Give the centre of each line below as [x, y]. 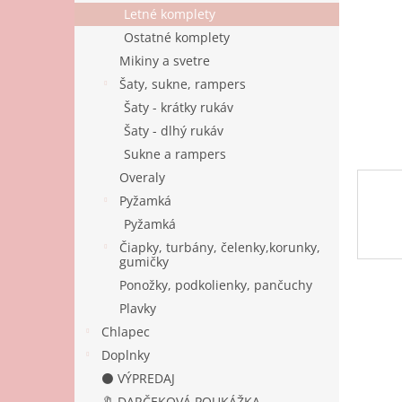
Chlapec [126, 332]
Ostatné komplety [177, 37]
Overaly [142, 177]
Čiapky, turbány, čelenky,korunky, [220, 247]
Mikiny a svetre [165, 61]
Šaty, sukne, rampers [183, 84]
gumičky [144, 262]
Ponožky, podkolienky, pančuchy [216, 285]
